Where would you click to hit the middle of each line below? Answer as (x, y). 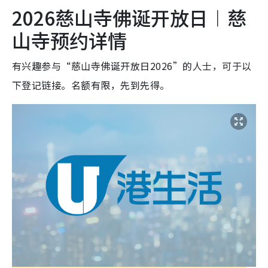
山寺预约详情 (69, 40)
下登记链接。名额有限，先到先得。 (91, 85)
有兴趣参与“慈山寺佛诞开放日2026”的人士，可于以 (132, 66)
